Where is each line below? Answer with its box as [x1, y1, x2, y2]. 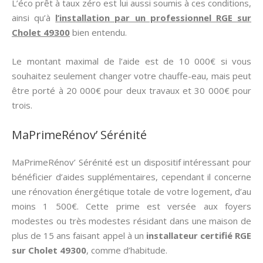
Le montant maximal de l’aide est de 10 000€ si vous [12, 55, 251, 67]
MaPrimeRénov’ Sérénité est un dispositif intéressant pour [12, 156, 251, 168]
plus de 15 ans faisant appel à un [12, 230, 146, 241]
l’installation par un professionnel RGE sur [55, 12, 252, 23]
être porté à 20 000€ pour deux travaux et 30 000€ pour [12, 85, 251, 96]
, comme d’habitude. [86, 244, 167, 256]
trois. [12, 99, 32, 111]
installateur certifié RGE [146, 230, 252, 241]
